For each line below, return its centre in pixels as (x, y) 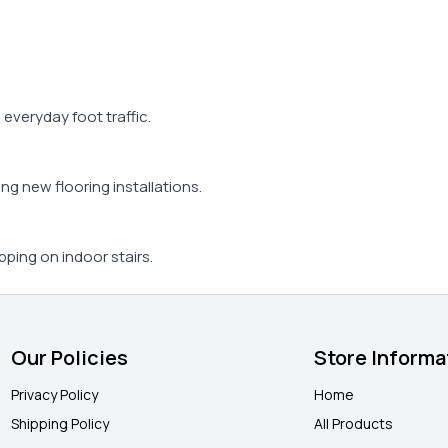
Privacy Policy (54, 395)
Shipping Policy (59, 424)
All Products (354, 424)
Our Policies (69, 358)
